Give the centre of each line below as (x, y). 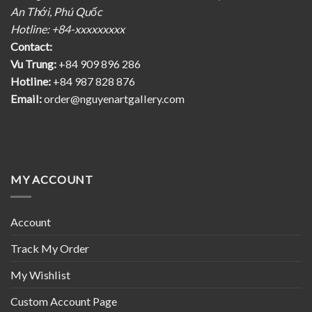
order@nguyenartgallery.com (114, 99)
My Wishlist (40, 275)
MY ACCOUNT (52, 180)
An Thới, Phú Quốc (56, 12)
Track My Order (50, 249)
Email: (26, 99)
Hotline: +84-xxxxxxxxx (68, 29)
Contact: (31, 47)
